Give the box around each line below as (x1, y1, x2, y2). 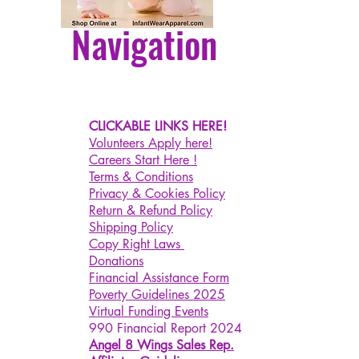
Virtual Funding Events (89, 303, 208, 320)
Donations (89, 252, 143, 269)
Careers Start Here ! (89, 151, 197, 168)
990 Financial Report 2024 (89, 320, 242, 337)
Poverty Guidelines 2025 (89, 286, 225, 303)
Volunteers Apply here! (89, 135, 212, 151)
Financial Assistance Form (89, 269, 229, 286)
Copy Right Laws (89, 236, 184, 252)
